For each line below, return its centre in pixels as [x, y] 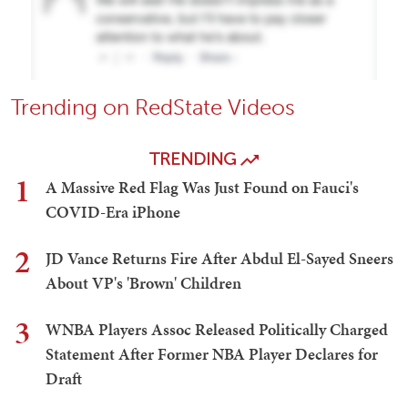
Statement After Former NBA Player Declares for [212, 354]
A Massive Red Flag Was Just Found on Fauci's [202, 188]
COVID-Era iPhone [113, 212]
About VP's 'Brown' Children [143, 283]
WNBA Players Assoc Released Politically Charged [217, 330]
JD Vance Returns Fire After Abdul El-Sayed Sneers [219, 259]
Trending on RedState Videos [153, 107]
